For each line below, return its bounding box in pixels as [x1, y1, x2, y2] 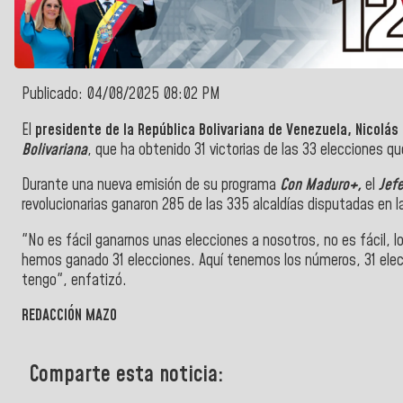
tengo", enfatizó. [22, 269, 127, 291]
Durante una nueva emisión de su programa [22, 175, 280, 197]
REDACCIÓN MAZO [22, 305, 117, 327]
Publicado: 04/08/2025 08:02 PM [22, 84, 220, 106]
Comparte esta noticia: [29, 359, 224, 390]
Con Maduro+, [280, 175, 362, 197]
